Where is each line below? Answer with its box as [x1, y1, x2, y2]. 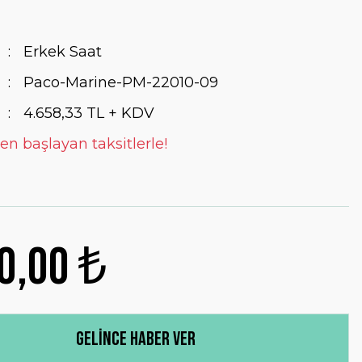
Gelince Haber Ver [76, 327, 196, 351]
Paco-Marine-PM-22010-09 [23, 74, 218, 91]
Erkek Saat [23, 43, 102, 61]
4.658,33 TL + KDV [23, 104, 154, 122]
